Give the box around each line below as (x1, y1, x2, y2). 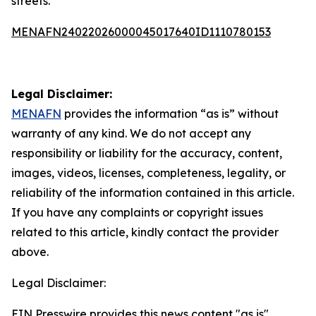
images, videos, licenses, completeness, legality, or (11, 166, 286, 180)
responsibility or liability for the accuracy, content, (11, 146, 282, 160)
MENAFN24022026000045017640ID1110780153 (11, 25, 271, 39)
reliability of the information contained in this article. (11, 186, 294, 200)
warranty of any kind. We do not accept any (11, 126, 251, 140)
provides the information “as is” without (61, 107, 279, 121)
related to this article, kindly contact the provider (11, 225, 279, 239)
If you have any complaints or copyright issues (11, 205, 263, 219)
